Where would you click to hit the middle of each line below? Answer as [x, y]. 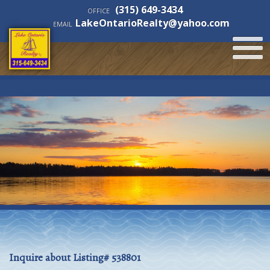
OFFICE [99, 11]
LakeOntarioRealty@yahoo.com [152, 23]
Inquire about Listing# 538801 [75, 257]
